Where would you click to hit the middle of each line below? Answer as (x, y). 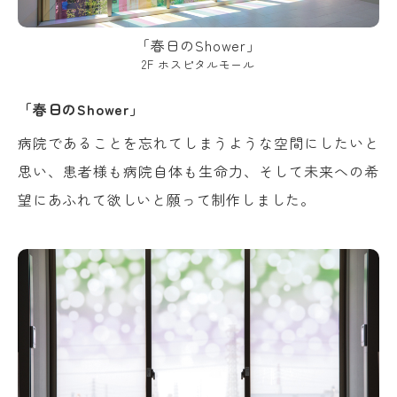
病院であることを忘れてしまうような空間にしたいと (198, 142)
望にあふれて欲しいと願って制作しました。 (167, 199)
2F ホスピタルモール (198, 64)
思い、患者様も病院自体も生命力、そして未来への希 (198, 171)
